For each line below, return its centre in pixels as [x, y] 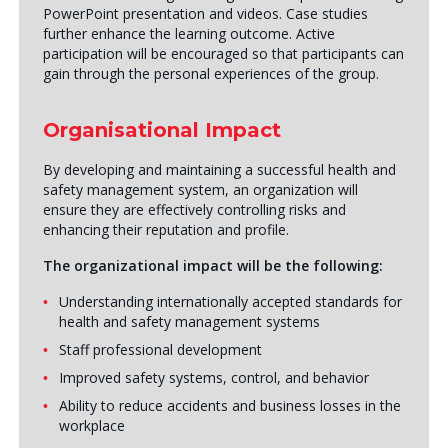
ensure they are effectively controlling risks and [194, 209]
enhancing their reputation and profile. [165, 229]
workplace [91, 425]
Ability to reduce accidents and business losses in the [229, 405]
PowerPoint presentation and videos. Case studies [205, 13]
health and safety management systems [189, 321]
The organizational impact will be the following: [212, 265]
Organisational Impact [161, 130]
